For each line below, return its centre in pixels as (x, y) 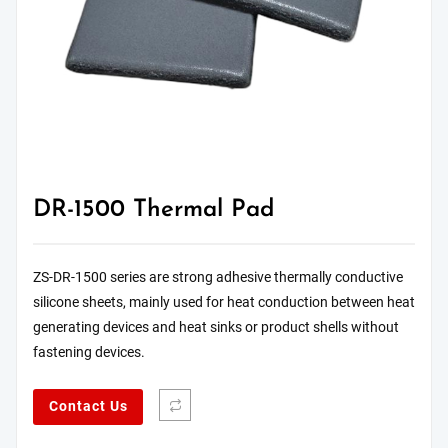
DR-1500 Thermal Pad (154, 210)
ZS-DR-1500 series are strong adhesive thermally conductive (218, 278)
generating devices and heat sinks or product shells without (216, 328)
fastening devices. (89, 353)
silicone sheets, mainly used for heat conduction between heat (224, 303)
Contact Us (88, 407)
